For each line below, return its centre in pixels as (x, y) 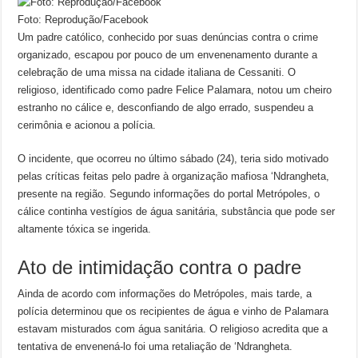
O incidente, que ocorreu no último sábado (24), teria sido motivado (173, 159)
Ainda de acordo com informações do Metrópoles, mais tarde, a (165, 294)
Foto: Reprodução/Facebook (84, 20)
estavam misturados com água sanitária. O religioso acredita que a (173, 329)
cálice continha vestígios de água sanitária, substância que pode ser (177, 211)
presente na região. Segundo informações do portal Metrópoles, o (169, 194)
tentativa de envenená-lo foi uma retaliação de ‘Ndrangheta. (155, 346)
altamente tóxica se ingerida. (85, 229)
